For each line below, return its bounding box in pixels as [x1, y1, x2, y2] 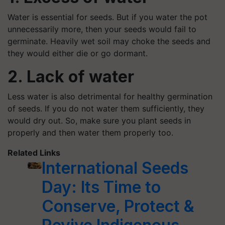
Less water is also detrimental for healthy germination [8, 91, 212, 101]
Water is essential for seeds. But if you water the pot [8, 12, 207, 22]
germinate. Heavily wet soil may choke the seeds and [8, 36, 210, 46]
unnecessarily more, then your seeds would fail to [8, 24, 196, 34]
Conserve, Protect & [42, 196, 195, 216]
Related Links [8, 147, 60, 158]
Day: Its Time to [42, 177, 161, 197]
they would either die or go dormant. [8, 48, 148, 58]
